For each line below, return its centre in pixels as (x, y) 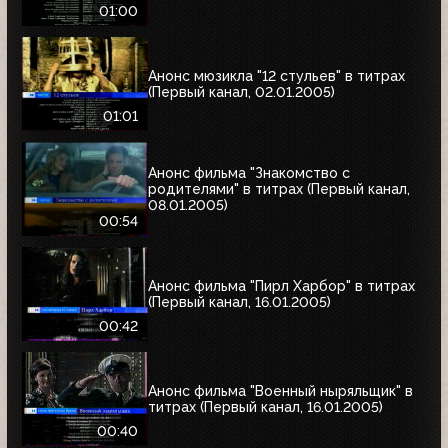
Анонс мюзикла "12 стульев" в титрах (276, 75)
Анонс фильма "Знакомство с (249, 172)
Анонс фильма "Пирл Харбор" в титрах (281, 285)
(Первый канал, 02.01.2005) (241, 91)
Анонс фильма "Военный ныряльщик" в (280, 390)
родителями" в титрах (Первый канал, (279, 188)
